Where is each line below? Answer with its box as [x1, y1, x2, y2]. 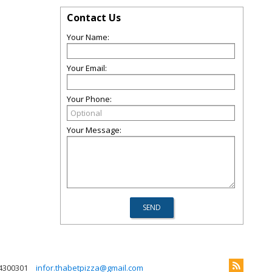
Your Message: [67, 124, 121, 135]
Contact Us [67, 11, 121, 24]
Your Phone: [67, 93, 112, 104]
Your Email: [67, 63, 107, 73]
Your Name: [67, 32, 109, 42]
